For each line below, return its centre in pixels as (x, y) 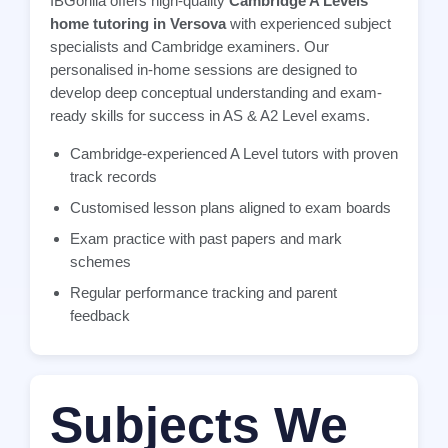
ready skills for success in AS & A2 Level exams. (210, 116)
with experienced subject (308, 24)
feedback (100, 315)
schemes (100, 261)
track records (113, 176)
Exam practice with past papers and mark (206, 238)
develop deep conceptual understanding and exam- (216, 93)
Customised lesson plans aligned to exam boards (230, 207)
